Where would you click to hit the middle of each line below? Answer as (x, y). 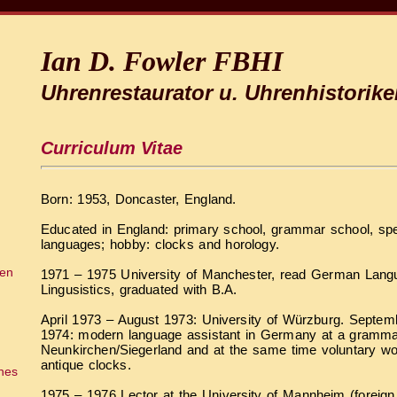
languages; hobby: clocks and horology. (160, 244)
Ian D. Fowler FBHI (162, 61)
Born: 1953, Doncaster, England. (139, 198)
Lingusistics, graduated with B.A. (139, 289)
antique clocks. (86, 364)
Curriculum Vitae (112, 148)
